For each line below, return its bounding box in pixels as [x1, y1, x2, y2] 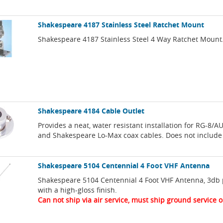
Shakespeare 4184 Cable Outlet [38, 106, 145, 116]
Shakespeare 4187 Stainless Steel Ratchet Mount [38, 20, 205, 30]
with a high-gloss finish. [38, 185, 117, 195]
